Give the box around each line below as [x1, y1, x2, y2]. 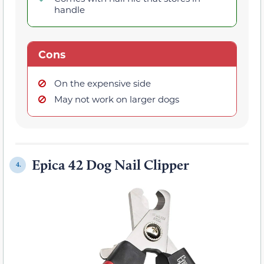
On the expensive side [54, 77, 151, 89]
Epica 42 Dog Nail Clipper [32, 156, 189, 173]
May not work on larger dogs [54, 93, 179, 105]
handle [54, 3, 85, 15]
